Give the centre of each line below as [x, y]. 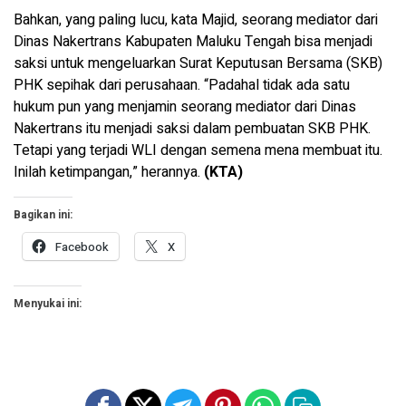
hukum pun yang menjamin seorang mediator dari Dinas [185, 107]
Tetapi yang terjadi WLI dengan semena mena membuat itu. [198, 151]
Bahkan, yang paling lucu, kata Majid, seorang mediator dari [196, 20]
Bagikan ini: [43, 215]
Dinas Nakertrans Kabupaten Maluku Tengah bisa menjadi [193, 42]
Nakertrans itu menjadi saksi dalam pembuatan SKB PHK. [192, 129]
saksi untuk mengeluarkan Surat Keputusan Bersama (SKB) [198, 64]
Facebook [82, 247]
